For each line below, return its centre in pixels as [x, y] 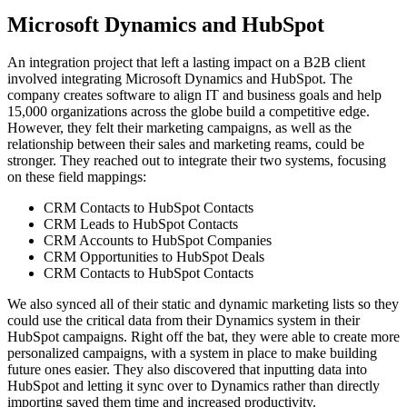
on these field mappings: [77, 177]
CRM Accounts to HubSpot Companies [158, 241]
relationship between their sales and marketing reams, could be [186, 144]
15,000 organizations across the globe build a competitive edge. [189, 112]
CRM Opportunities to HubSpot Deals [154, 257]
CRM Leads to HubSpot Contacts [141, 224]
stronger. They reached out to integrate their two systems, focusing [197, 161]
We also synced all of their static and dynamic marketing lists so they [203, 304]
